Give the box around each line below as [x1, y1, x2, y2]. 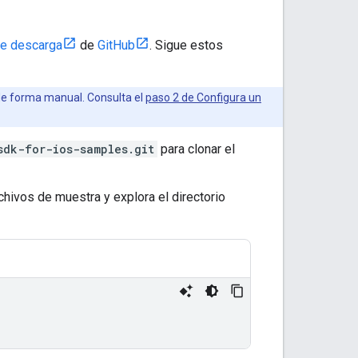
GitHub [97, 37, 135, 53]
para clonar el [157, 141, 235, 157]
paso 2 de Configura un [145, 90, 261, 104]
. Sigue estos [149, 37, 223, 53]
